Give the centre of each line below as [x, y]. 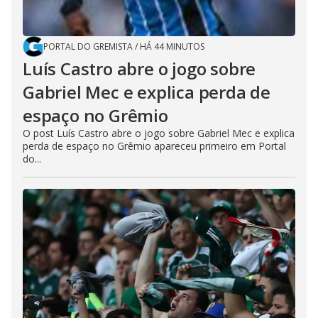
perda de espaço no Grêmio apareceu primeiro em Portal [154, 146]
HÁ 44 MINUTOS [172, 47]
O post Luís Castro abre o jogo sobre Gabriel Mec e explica [159, 133]
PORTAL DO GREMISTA [88, 47]
